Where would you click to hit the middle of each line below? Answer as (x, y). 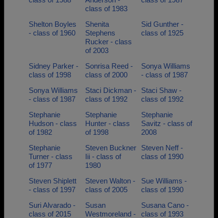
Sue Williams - (164, 181)
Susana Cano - (165, 205)
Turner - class (51, 156)
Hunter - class (107, 123)
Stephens (100, 33)
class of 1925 (162, 33)
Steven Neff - (162, 148)
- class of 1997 (52, 190)
